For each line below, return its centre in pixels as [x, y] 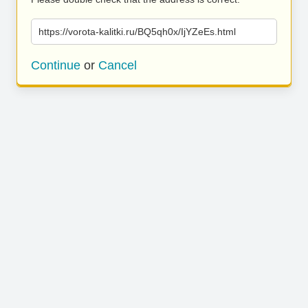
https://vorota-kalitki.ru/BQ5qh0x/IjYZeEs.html [137, 32]
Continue [56, 65]
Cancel [118, 65]
